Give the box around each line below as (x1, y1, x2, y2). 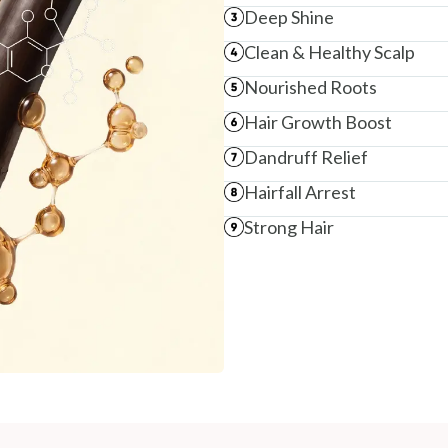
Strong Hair (244, 215, 334, 238)
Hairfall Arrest (244, 180, 356, 203)
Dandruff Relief (244, 145, 368, 168)
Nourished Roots (244, 75, 377, 98)
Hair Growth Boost (244, 110, 392, 133)
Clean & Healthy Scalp (244, 40, 415, 63)
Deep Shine (244, 5, 334, 28)
